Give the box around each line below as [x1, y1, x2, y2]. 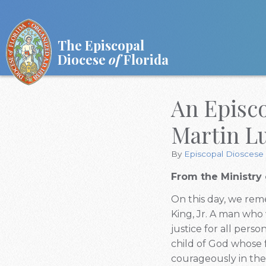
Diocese [58, 50, 109, 68]
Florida [121, 50, 169, 68]
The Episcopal [58, 36, 144, 54]
